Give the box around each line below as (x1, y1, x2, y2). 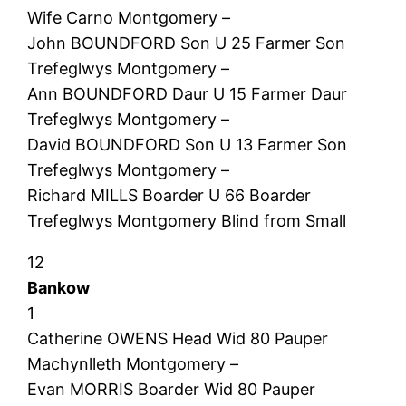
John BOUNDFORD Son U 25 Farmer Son (27, 33, 346, 53)
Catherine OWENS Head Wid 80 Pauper (27, 328, 329, 348)
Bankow (27, 277, 91, 297)
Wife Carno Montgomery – (27, 7, 231, 27)
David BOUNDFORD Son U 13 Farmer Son (27, 134, 348, 154)
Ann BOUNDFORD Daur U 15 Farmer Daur (27, 83, 348, 103)
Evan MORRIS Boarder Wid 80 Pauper (27, 379, 316, 399)
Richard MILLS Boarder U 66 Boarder (27, 185, 312, 205)
